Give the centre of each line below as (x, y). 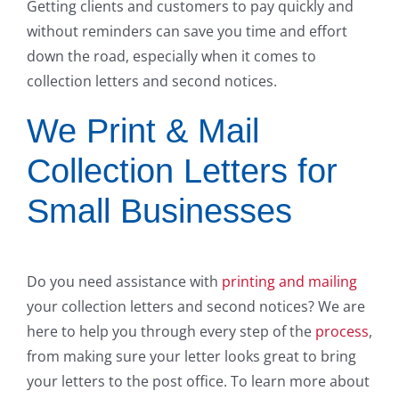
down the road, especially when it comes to (171, 56)
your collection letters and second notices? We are (196, 306)
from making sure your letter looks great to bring (191, 356)
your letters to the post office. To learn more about (198, 381)
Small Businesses (159, 211)
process (342, 331)
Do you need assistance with (122, 281)
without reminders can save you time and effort (187, 31)
